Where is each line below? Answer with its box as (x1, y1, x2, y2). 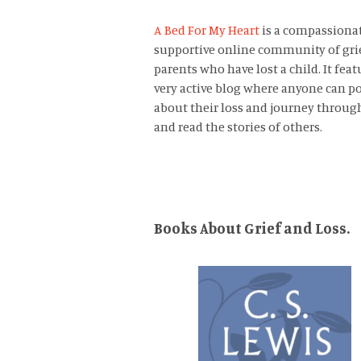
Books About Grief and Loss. (153, 218, 350, 237)
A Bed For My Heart (153, 22, 259, 38)
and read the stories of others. (153, 118, 322, 135)
